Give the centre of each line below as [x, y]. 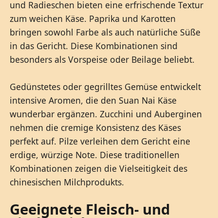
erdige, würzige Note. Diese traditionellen [95, 154]
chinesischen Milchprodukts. [67, 182]
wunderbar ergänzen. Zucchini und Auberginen [106, 114]
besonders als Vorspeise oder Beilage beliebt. [102, 59]
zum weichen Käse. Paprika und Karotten [93, 18]
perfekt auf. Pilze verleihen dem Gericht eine [100, 141]
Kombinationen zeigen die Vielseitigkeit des [99, 168]
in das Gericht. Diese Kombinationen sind [94, 45]
